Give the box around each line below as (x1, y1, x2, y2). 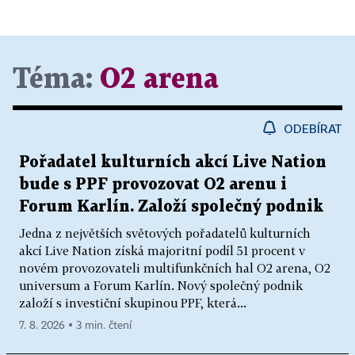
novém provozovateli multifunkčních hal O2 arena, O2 (19, 260, 330, 275)
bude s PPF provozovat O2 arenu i (19, 176, 287, 193)
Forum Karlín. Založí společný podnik (19, 198, 323, 215)
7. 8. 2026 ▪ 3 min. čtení (19, 319, 132, 331)
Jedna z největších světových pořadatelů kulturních (19, 225, 311, 240)
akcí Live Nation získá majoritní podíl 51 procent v (19, 242, 305, 258)
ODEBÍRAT (284, 120, 342, 136)
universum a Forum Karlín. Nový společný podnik (19, 277, 303, 292)
